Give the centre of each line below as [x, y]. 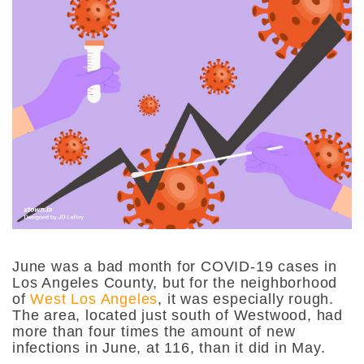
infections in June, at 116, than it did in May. [169, 347]
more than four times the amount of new [154, 331]
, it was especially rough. [246, 299]
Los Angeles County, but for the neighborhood [175, 282]
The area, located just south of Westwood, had [178, 315]
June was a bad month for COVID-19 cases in [175, 266]
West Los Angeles [94, 299]
